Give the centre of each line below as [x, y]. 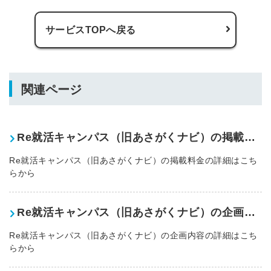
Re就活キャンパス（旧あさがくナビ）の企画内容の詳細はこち [133, 235]
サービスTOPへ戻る [90, 30]
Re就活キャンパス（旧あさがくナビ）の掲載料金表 [250, 137]
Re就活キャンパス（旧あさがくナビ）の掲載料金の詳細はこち [133, 160]
